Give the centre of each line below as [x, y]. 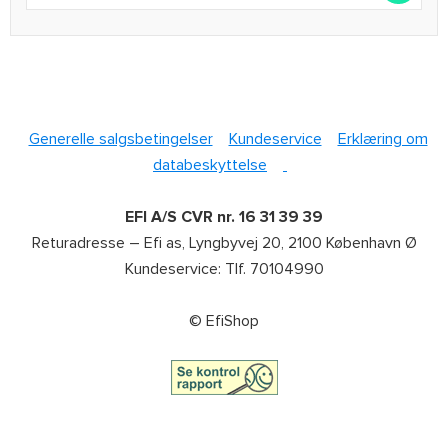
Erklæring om [382, 139]
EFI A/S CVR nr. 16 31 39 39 [224, 217]
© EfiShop [224, 321]
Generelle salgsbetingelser [120, 139]
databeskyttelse [210, 165]
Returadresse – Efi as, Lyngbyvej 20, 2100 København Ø [224, 243]
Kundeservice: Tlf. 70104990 [224, 269]
